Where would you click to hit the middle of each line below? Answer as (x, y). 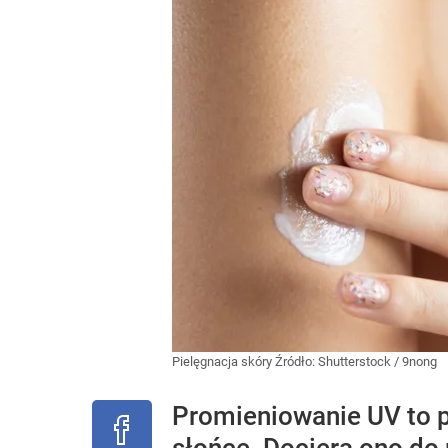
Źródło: (296, 361)
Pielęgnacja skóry (223, 361)
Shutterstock (354, 361)
